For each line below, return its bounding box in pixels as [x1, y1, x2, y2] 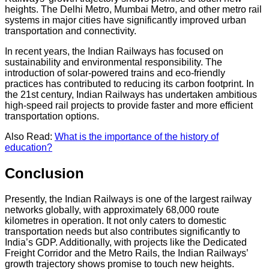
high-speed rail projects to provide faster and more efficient [5, 100, 253, 111]
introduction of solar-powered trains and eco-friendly [5, 68, 225, 79]
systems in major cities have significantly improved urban [5, 15, 246, 26]
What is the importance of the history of [55, 131, 219, 142]
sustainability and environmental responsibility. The [5, 57, 222, 68]
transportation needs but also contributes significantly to [5, 226, 240, 237]
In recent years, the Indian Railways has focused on [5, 46, 223, 57]
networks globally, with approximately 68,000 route [5, 204, 219, 215]
